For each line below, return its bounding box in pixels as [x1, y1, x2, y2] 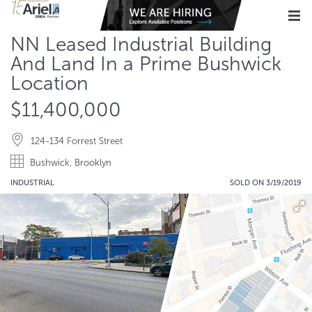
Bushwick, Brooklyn [30, 157, 111, 168]
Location [10, 72, 88, 95]
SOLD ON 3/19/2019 [230, 178, 302, 187]
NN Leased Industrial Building [10, 33, 272, 56]
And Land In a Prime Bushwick [10, 52, 281, 75]
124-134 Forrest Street [31, 136, 123, 146]
